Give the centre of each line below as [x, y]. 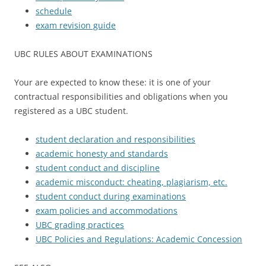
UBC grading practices [80, 225]
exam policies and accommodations [107, 211]
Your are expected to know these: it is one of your [113, 83]
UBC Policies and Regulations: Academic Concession [139, 239]
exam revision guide [76, 26]
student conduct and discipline [98, 168]
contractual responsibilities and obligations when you [121, 97]
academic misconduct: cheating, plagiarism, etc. [132, 182]
